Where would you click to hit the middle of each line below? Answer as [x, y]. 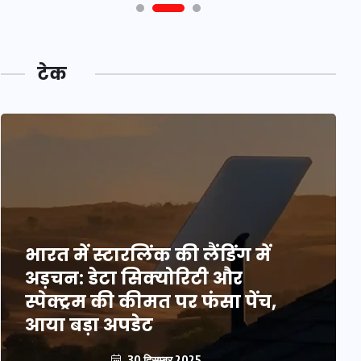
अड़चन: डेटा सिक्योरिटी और [133, 278]
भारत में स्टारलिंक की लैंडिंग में [147, 255]
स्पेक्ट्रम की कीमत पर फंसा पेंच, [150, 302]
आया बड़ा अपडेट [89, 325]
